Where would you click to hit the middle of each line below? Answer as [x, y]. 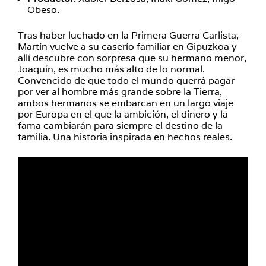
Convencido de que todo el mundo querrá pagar [126, 80]
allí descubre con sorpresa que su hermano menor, [132, 58]
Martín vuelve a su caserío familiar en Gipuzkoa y [127, 47]
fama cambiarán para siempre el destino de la [120, 126]
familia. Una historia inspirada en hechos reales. [125, 137]
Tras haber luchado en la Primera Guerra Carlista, [128, 35]
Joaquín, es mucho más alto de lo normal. [111, 69]
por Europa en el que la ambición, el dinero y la [123, 114]
